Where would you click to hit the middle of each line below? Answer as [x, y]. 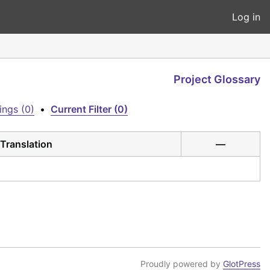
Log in [246, 17]
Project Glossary [217, 79]
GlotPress [242, 263]
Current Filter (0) [89, 109]
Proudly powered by [182, 263]
